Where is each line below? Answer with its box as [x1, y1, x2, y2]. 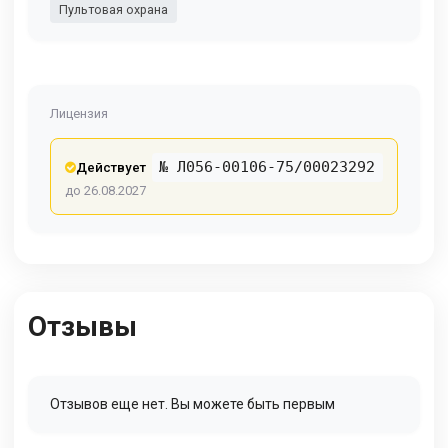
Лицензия [50, 106, 108, 122]
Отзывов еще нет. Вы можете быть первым [50, 395, 335, 412]
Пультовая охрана [58, 2, 168, 18]
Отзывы [28, 309, 137, 343]
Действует [76, 160, 146, 176]
